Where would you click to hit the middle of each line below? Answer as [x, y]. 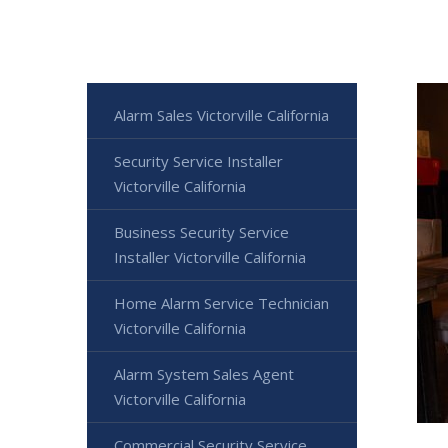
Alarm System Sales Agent [204, 374]
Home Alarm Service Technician [221, 303]
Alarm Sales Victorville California [221, 115]
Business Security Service [201, 232]
